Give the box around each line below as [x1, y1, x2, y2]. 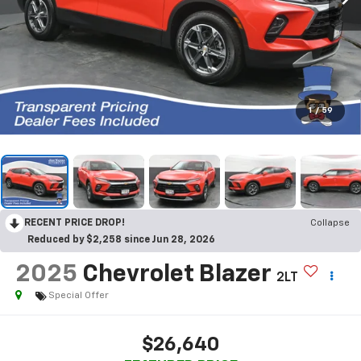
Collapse [310, 218, 350, 228]
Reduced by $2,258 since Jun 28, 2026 [27, 234, 215, 245]
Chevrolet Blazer [81, 263, 272, 288]
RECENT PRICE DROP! [24, 218, 125, 228]
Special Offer [48, 291, 109, 301]
